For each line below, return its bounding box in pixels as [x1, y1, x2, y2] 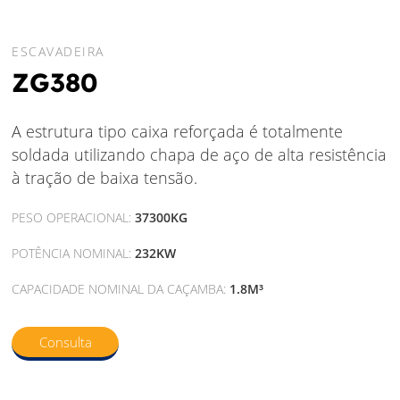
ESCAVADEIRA [12, 43, 104, 61]
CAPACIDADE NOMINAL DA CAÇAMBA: [12, 280, 230, 298]
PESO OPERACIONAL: [12, 209, 136, 227]
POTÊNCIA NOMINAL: [12, 245, 136, 262]
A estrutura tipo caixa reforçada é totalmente [12, 121, 344, 143]
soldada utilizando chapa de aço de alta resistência [12, 144, 387, 166]
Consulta [38, 332, 92, 351]
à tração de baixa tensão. [12, 167, 198, 189]
